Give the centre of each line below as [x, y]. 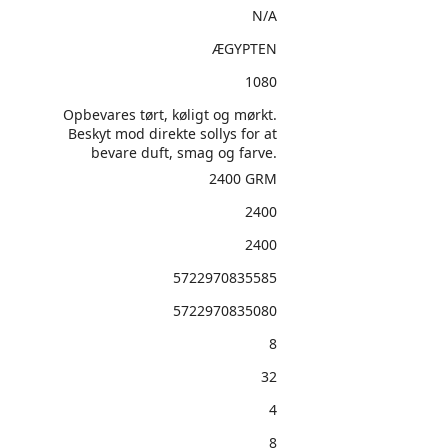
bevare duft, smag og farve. [183, 152]
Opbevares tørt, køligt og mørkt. [169, 114]
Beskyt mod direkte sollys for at [172, 133]
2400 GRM [242, 178]
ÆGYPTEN [244, 48]
